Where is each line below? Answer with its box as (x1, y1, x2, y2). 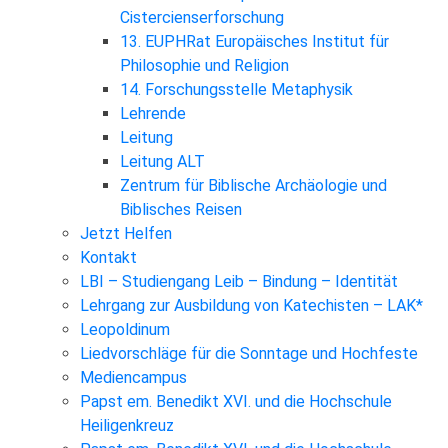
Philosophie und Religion (120, 55, 289, 75)
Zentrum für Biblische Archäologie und (120, 175, 387, 195)
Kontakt (80, 247, 137, 267)
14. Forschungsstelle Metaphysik (120, 79, 353, 99)
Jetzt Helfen (80, 223, 172, 243)
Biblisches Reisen (120, 199, 242, 219)
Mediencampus (80, 367, 187, 387)
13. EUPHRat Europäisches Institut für (120, 31, 389, 51)
